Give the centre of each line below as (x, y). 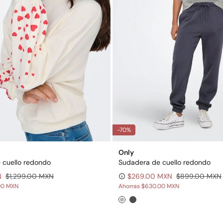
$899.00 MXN (199, 176)
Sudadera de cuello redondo (165, 162)
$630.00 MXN (160, 186)
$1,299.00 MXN (30, 176)
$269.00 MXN (150, 176)
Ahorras (130, 186)
